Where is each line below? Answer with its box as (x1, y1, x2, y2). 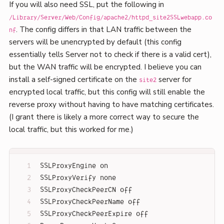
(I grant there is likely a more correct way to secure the (8, 112, 199, 122)
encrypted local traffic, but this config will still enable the (8, 87, 205, 97)
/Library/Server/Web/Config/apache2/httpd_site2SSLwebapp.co (8, 14, 212, 21)
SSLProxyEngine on (39, 162, 108, 170)
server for (156, 74, 191, 85)
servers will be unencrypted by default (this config (8, 37, 181, 47)
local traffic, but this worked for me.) (8, 124, 133, 135)
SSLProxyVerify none (39, 174, 116, 182)
